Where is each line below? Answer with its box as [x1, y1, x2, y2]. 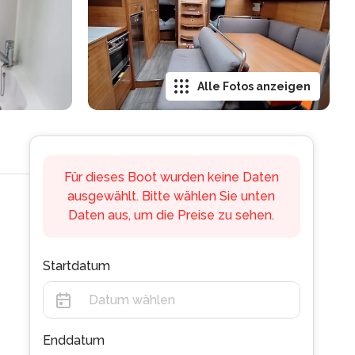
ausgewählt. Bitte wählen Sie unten [67, 189, 276, 204]
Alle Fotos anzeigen [197, 80, 311, 93]
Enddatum [42, 333, 105, 348]
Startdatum [42, 258, 110, 273]
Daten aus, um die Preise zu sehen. [68, 208, 275, 223]
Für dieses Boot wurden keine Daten [63, 170, 279, 185]
